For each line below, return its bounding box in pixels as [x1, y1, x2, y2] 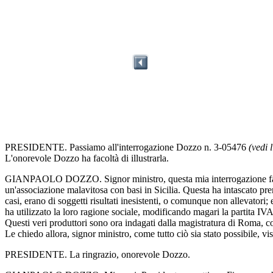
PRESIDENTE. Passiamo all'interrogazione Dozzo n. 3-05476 [5, 141, 249, 152]
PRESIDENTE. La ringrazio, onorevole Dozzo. [5, 249, 190, 260]
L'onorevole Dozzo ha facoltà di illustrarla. [5, 152, 169, 163]
